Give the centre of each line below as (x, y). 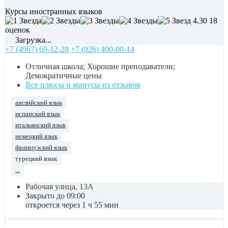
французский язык (41, 148)
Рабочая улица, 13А (60, 187)
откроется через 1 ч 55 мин (72, 205)
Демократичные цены (64, 76)
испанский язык (38, 114)
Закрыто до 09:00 (55, 196)
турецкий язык (36, 159)
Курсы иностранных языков (54, 12)
